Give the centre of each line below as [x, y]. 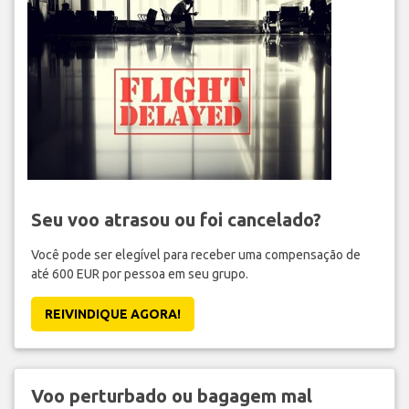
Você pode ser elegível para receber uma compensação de [195, 255]
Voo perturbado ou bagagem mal [171, 396]
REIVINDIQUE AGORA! [112, 315]
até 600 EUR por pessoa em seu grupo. [139, 274]
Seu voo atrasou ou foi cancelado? [176, 220]
